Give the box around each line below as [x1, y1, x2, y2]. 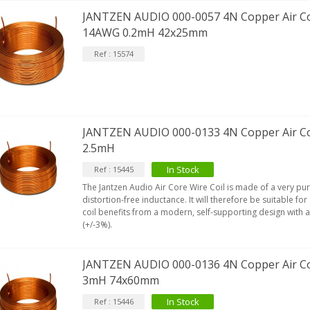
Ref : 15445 [93, 163, 134, 174]
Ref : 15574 [93, 48, 134, 60]
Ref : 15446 [93, 295, 134, 307]
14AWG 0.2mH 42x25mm [82, 25, 208, 41]
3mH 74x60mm [82, 272, 160, 288]
